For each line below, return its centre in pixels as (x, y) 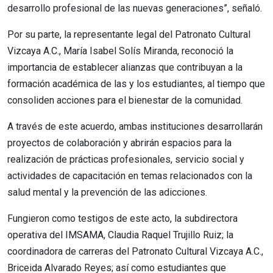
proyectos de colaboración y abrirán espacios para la (119, 143)
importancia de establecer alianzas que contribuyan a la (125, 67)
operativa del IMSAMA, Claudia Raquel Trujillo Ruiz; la (120, 235)
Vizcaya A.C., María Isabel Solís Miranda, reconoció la (120, 51)
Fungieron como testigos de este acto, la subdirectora (122, 218)
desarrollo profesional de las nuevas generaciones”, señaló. (135, 8)
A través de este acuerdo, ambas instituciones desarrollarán (135, 126)
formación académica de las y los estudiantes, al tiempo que (136, 83)
